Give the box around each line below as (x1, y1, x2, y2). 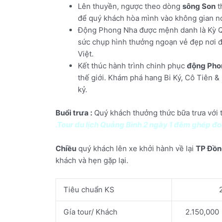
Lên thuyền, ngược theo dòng (78, 1, 182, 11)
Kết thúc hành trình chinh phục (78, 61, 187, 71)
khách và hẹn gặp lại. (55, 155, 128, 165)
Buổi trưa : (55, 108, 92, 117)
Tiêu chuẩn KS (63, 184, 114, 194)
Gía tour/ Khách (63, 207, 117, 217)
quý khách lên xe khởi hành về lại (76, 143, 196, 153)
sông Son (182, 1, 216, 11)
